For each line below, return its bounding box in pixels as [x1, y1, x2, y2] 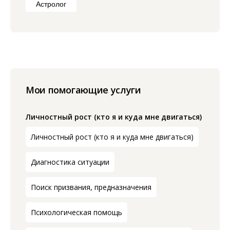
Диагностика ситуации [31, 157, 109, 167]
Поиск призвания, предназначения [31, 182, 151, 192]
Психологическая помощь [31, 207, 122, 217]
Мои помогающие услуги [26, 84, 141, 96]
